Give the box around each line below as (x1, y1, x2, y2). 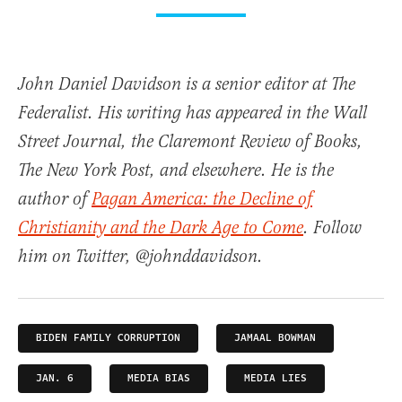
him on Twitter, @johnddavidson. (18, 246, 263, 268)
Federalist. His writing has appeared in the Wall (18, 102, 367, 125)
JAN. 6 (36, 371, 74, 386)
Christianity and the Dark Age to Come (18, 217, 303, 240)
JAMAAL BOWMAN (234, 330, 316, 345)
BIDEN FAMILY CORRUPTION (36, 330, 180, 345)
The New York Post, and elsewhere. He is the (18, 160, 334, 182)
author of (18, 188, 92, 211)
